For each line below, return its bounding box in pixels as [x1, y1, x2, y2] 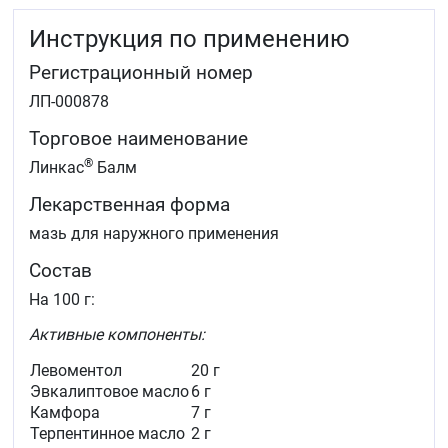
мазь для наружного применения [29, 224, 279, 244]
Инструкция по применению [29, 25, 350, 54]
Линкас [29, 158, 84, 178]
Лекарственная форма [29, 193, 230, 217]
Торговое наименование [29, 127, 248, 151]
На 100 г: [29, 290, 95, 310]
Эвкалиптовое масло [30, 382, 189, 402]
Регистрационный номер [29, 61, 253, 85]
